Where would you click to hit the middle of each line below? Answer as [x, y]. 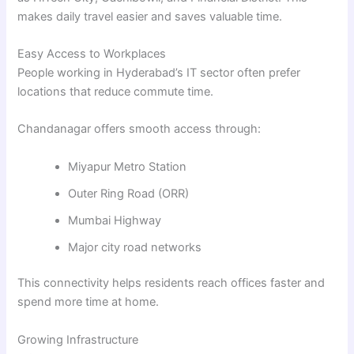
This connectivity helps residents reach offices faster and [171, 283]
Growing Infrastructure [78, 339]
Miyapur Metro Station [128, 166]
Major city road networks [135, 247]
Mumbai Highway [115, 220]
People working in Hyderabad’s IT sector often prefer [159, 72]
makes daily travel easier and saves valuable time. [150, 16]
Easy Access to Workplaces [92, 53]
